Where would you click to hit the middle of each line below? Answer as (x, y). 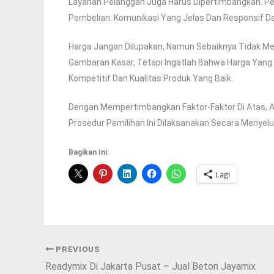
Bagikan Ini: (89, 153)
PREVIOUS (77, 249)
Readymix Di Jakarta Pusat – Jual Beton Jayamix (150, 266)
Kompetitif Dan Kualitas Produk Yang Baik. (151, 79)
